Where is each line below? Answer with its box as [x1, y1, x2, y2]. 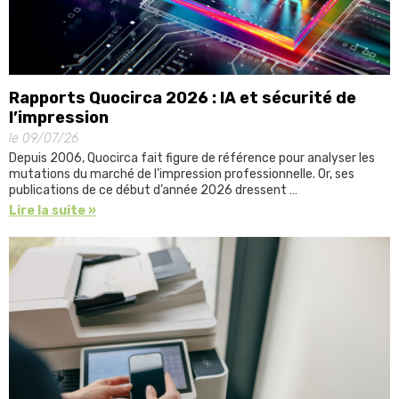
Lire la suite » [9, 202, 96, 218]
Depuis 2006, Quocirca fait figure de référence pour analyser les [9, 150, 375, 166]
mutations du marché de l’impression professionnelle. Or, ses [9, 166, 354, 182]
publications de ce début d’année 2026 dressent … [9, 182, 297, 198]
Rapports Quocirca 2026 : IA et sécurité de [9, 87, 356, 108]
